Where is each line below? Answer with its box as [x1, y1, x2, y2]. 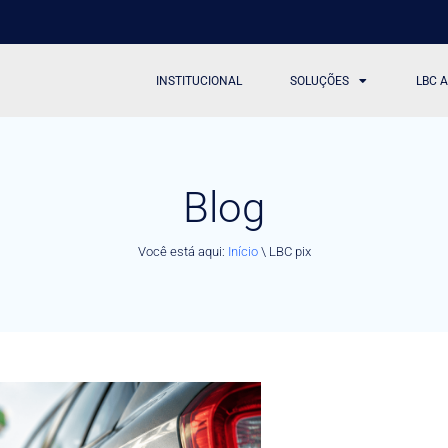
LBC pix [268, 243, 311, 259]
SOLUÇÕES [290, 73, 350, 88]
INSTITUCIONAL [156, 73, 243, 88]
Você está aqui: [137, 243, 228, 259]
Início [227, 243, 258, 259]
